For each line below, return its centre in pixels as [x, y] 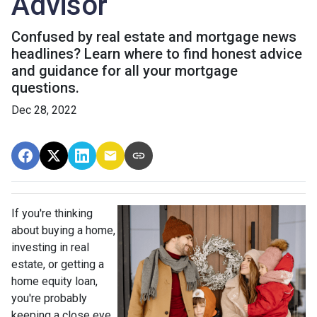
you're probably [49, 298]
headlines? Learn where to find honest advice [157, 54]
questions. [45, 88]
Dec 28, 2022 [44, 110]
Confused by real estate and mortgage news [154, 37]
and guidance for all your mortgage [125, 71]
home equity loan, [54, 281]
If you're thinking [52, 213]
